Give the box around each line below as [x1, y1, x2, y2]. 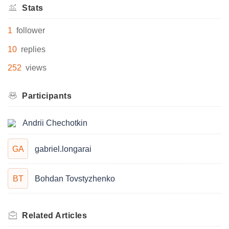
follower [16, 26, 45, 35]
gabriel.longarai [34, 145, 91, 154]
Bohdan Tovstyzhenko [34, 174, 115, 184]
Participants [22, 91, 72, 100]
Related [22, 211, 55, 220]
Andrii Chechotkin [22, 119, 87, 128]
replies [21, 44, 45, 54]
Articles [55, 211, 87, 220]
